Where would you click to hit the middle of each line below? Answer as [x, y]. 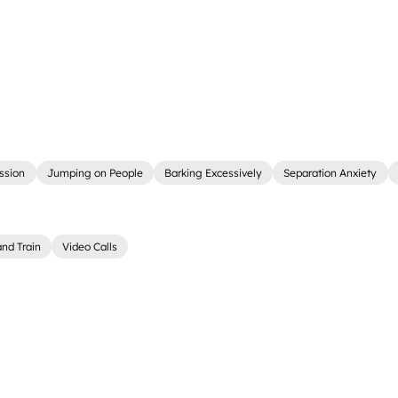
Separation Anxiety [330, 172]
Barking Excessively [214, 172]
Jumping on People [95, 172]
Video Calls [90, 246]
